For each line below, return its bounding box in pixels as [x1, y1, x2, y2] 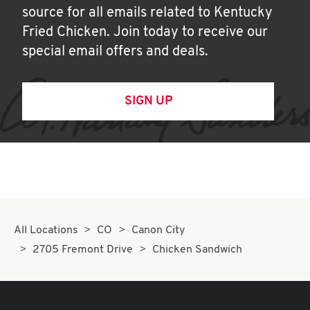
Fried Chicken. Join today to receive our [22, 26, 268, 39]
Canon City [131, 225, 185, 236]
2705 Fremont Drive [33, 244, 134, 255]
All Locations [14, 225, 78, 236]
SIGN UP [124, 95, 172, 108]
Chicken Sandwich [152, 244, 242, 255]
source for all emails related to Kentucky [22, 6, 273, 20]
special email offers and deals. [22, 45, 208, 59]
